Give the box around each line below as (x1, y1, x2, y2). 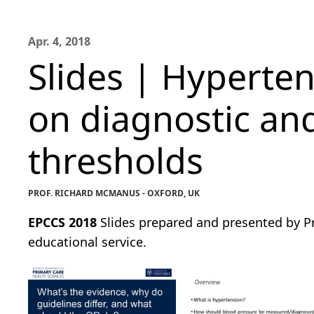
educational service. (28, 233, 146, 250)
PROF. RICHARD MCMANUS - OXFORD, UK (28, 187, 200, 199)
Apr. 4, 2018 (28, 34, 90, 49)
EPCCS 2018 (28, 214, 97, 231)
